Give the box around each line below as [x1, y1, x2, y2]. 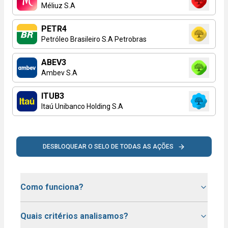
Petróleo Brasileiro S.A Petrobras [41, 35, 147, 43]
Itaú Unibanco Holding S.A [41, 102, 123, 110]
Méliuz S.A [41, 2, 75, 10]
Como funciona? [20, 182, 83, 192]
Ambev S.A [41, 69, 77, 77]
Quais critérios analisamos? [20, 211, 128, 221]
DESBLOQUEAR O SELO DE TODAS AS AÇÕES [43, 143, 174, 150]
